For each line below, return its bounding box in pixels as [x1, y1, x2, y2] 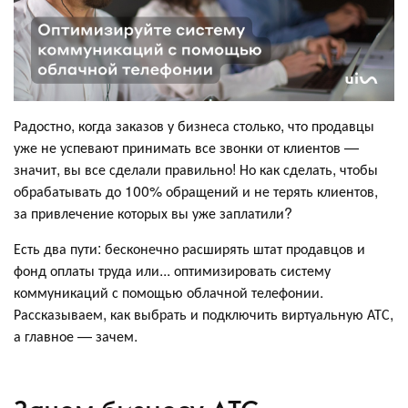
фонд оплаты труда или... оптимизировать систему [14, 260, 331, 281]
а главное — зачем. [14, 325, 138, 347]
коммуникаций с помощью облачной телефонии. [14, 281, 323, 303]
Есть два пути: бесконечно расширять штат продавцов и [14, 238, 365, 260]
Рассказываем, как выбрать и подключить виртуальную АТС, [14, 303, 393, 325]
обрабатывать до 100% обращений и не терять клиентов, [14, 180, 378, 202]
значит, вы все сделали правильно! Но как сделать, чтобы [14, 158, 378, 180]
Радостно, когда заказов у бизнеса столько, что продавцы [14, 115, 374, 137]
